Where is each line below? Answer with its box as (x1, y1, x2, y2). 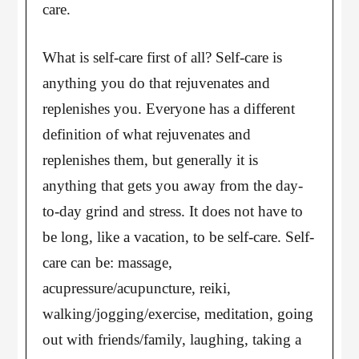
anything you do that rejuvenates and (42, 75, 271, 91)
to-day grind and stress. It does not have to (42, 203, 304, 220)
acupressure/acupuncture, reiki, (42, 280, 232, 296)
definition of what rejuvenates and (42, 126, 252, 143)
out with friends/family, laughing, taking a (42, 331, 302, 348)
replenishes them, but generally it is (42, 151, 259, 168)
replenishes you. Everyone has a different (42, 100, 296, 117)
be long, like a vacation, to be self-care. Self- (42, 228, 315, 245)
